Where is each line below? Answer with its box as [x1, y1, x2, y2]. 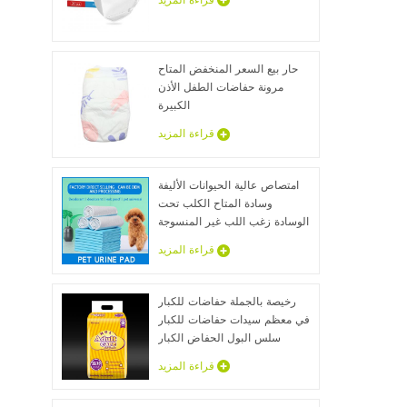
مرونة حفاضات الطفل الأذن [157, 79, 283, 97]
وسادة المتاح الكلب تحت [157, 195, 273, 213]
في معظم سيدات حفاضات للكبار [157, 311, 310, 329]
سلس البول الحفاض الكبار [157, 329, 281, 347]
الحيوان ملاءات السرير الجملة [157, 232, 293, 250]
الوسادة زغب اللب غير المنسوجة [157, 213, 309, 232]
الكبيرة [157, 97, 190, 115]
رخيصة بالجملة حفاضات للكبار [157, 293, 296, 311]
